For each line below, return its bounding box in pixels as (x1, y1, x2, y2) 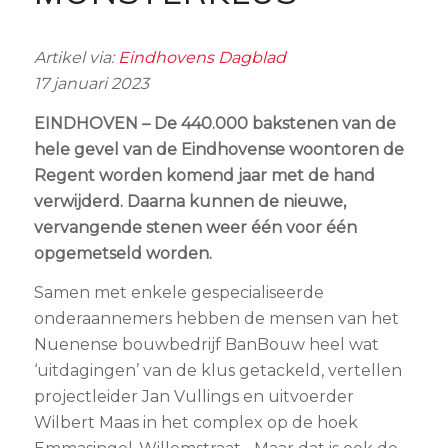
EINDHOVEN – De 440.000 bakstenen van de (33, 113, 396, 133)
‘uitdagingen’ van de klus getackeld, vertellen (33, 361, 402, 381)
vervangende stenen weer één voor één (33, 217, 357, 237)
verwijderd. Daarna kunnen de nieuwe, (33, 191, 346, 211)
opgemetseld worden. (33, 243, 212, 263)
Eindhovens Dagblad (117, 48, 286, 67)
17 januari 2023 (33, 74, 149, 93)
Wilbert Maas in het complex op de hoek (33, 413, 358, 433)
